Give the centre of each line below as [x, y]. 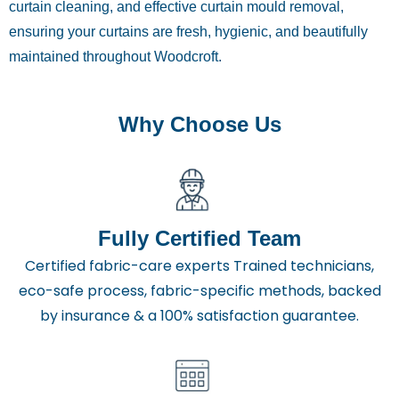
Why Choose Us [199, 124]
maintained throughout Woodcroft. [115, 57]
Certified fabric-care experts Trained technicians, [199, 266]
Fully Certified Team [199, 239]
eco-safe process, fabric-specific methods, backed [199, 291]
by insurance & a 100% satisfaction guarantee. [199, 316]
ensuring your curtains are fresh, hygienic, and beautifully [188, 32]
